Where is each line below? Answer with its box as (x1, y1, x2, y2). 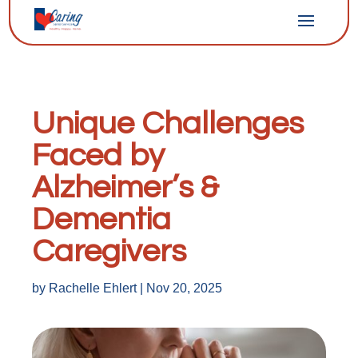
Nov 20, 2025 (146, 281, 222, 295)
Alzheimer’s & (32, 171, 219, 204)
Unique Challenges (32, 107, 304, 140)
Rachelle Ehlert (49, 281, 137, 295)
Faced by (32, 139, 165, 172)
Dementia (32, 203, 171, 236)
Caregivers (32, 235, 186, 268)
